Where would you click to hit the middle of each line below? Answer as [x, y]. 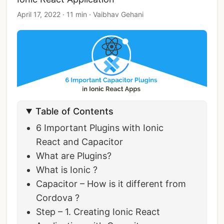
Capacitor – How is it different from [111, 183]
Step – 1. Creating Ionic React [98, 211]
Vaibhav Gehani [118, 14]
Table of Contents [75, 111]
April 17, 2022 [39, 14]
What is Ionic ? [67, 169]
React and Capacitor [80, 141]
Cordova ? [58, 197]
